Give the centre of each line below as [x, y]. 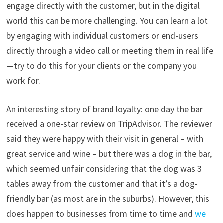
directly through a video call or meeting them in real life [110, 50]
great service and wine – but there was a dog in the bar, [109, 153]
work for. [23, 80]
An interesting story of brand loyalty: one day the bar [104, 109]
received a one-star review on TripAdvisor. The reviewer [109, 123]
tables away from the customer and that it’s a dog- [102, 183]
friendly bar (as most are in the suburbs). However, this [108, 198]
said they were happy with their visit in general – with [105, 138]
